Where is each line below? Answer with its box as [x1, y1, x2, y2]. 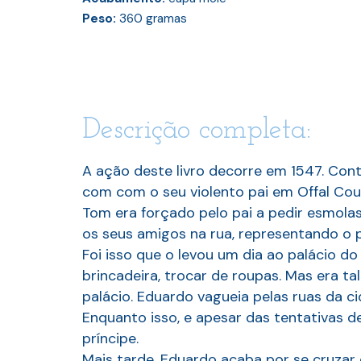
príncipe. [82, 329, 139, 349]
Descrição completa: [82, 116, 311, 146]
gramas [143, 10, 187, 27]
